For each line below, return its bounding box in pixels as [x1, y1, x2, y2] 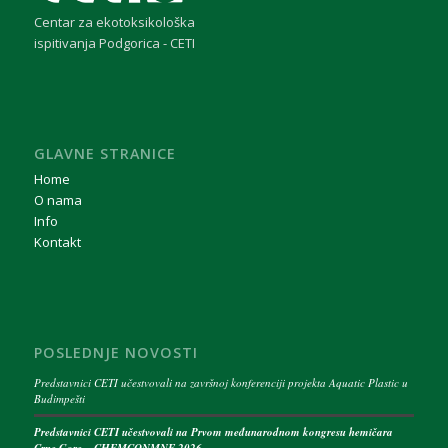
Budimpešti [33, 391, 85, 407]
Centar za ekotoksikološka [33, 13, 195, 32]
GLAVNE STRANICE [33, 144, 176, 164]
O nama [33, 191, 82, 210]
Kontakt [33, 233, 81, 252]
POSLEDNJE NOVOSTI [33, 343, 198, 363]
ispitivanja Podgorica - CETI [33, 34, 195, 53]
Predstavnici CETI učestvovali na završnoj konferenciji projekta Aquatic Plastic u [33, 375, 408, 391]
